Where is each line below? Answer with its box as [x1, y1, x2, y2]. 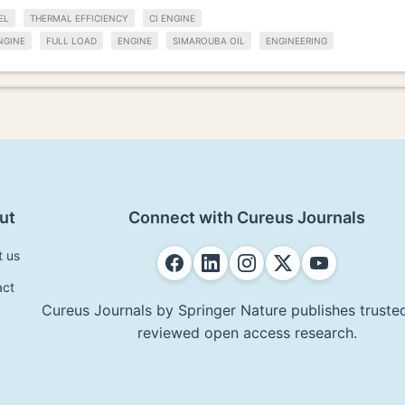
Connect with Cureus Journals [128, 207, 365, 227]
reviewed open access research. [137, 323, 357, 342]
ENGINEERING [266, 34, 327, 46]
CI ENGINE [149, 13, 195, 24]
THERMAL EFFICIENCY [30, 13, 128, 24]
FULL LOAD [46, 34, 97, 46]
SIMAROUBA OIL [173, 34, 245, 46]
